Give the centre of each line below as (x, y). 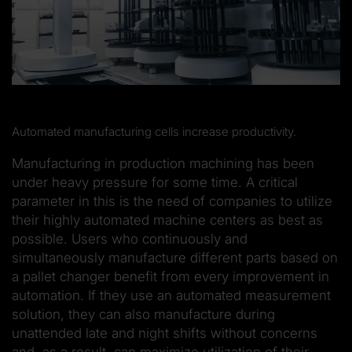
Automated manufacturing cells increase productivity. (154, 131)
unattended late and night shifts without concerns (165, 333)
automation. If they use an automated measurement (171, 295)
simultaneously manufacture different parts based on (175, 257)
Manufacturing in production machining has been (163, 163)
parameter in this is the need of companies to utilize (172, 201)
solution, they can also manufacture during (143, 314)
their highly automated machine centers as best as (167, 220)
